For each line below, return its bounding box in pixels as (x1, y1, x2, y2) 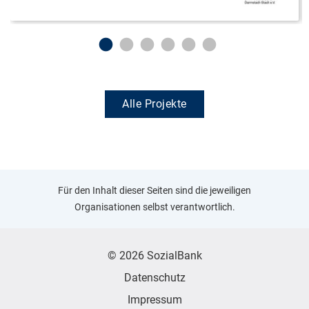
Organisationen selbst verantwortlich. (74, 201, 235, 213)
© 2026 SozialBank (107, 248, 202, 262)
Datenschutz (123, 270, 186, 284)
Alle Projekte (122, 97, 187, 110)
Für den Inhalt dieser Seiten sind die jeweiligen (58, 185, 251, 197)
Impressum (127, 292, 182, 306)
